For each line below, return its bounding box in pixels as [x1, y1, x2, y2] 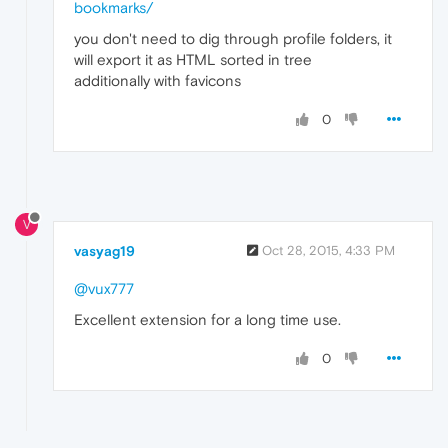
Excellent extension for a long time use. [74, 311, 341, 329]
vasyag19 [74, 243, 135, 260]
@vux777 [74, 280, 134, 298]
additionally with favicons [74, 72, 241, 90]
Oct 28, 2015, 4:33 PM [262, 243, 395, 259]
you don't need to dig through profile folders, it [74, 30, 392, 48]
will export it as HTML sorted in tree [74, 51, 312, 69]
